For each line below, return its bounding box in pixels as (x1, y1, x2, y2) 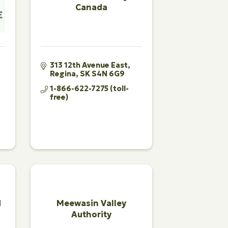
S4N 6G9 (91, 69, 125, 78)
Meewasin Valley (56, 198, 126, 209)
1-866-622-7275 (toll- (49, 83, 129, 93)
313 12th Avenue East (49, 60, 128, 70)
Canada (75, 2, 107, 13)
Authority (71, 209, 111, 220)
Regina (49, 69, 76, 78)
